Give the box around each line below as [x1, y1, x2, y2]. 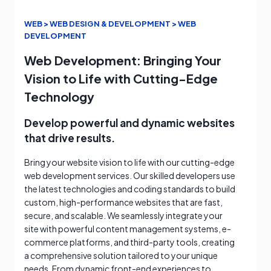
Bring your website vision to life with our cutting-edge [24, 156, 235, 168]
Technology [24, 88, 94, 104]
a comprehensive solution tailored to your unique [24, 249, 218, 261]
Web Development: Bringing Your [24, 52, 221, 68]
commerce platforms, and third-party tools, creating [24, 236, 235, 247]
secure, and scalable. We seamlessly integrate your [24, 209, 223, 221]
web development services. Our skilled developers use [24, 169, 235, 181]
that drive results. [24, 131, 115, 145]
